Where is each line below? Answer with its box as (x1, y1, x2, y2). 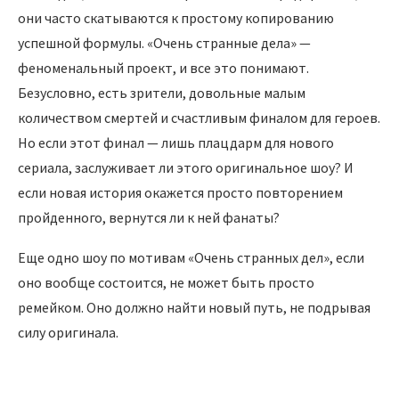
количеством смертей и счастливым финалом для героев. (18, 109, 380, 127)
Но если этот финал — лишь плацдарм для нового (18, 134, 334, 152)
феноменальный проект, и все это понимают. (18, 59, 309, 77)
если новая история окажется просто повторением (18, 183, 343, 202)
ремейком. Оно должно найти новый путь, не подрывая (18, 298, 370, 317)
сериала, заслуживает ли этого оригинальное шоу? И (18, 159, 354, 177)
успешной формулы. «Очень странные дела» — (18, 34, 311, 53)
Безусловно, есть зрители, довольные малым (18, 84, 305, 102)
